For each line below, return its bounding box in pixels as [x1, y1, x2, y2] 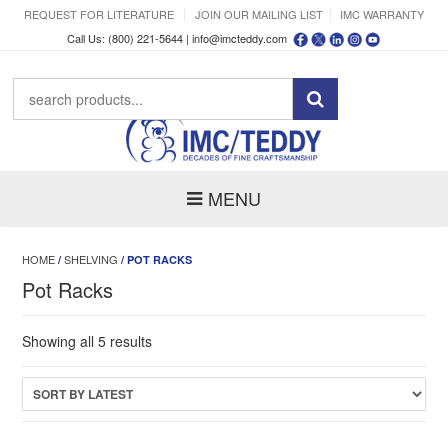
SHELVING [64, 251, 119, 268]
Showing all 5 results [22, 331, 153, 352]
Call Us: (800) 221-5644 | [67, 30, 192, 46]
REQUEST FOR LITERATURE [24, 6, 174, 22]
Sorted [151, 330, 194, 351]
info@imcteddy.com [192, 30, 287, 46]
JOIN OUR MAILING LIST [195, 6, 323, 22]
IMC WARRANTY [340, 6, 424, 22]
